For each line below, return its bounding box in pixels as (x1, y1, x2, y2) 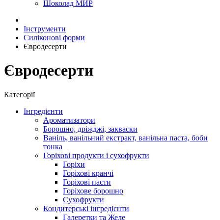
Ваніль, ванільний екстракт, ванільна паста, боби (43, 133, 208, 142)
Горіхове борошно (63, 186, 123, 195)
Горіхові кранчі (63, 168, 113, 177)
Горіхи (63, 160, 85, 168)
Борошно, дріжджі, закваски (43, 124, 137, 133)
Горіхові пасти (63, 177, 111, 186)
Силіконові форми (24, 33, 85, 42)
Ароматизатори (43, 115, 95, 124)
